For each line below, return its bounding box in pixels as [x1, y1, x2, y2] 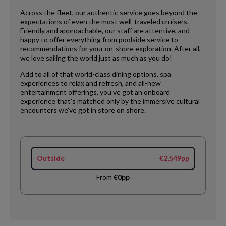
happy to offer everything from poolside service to [20, 35, 178, 44]
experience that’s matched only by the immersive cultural [20, 96, 200, 105]
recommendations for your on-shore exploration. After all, [20, 44, 201, 53]
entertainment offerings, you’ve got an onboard [20, 87, 170, 96]
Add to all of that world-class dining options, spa [20, 69, 171, 78]
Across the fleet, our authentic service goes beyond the [20, 8, 197, 17]
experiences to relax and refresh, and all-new [20, 78, 161, 87]
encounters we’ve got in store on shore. [20, 105, 146, 115]
